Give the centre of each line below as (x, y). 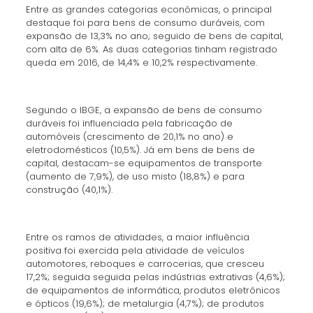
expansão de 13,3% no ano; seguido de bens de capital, (154, 36)
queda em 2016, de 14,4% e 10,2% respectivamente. (141, 63)
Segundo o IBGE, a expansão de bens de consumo (144, 110)
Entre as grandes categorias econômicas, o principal (148, 9)
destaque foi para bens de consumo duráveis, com (145, 23)
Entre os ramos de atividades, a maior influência (137, 237)
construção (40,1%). (69, 190)
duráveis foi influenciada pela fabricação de (129, 123)
